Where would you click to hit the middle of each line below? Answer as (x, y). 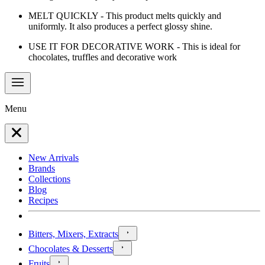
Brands (42, 168)
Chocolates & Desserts (71, 248)
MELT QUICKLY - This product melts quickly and (125, 15)
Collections (49, 179)
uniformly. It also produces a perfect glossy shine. (120, 26)
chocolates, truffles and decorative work (103, 57)
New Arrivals (54, 157)
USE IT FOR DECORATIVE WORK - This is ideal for (134, 46)
